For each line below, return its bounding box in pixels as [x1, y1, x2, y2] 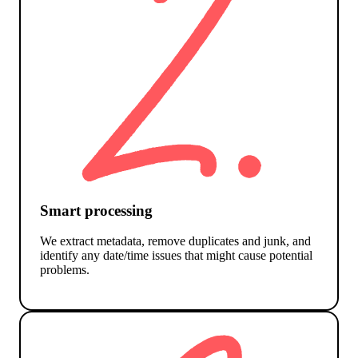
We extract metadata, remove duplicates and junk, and [40, 234, 311, 249]
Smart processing [40, 201, 153, 219]
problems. [40, 263, 89, 277]
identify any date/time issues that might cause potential [40, 249, 312, 263]
